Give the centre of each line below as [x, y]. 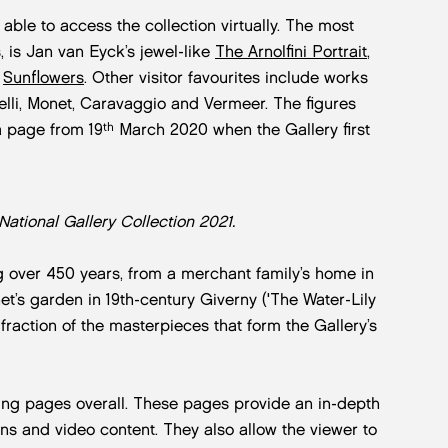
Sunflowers [43, 77]
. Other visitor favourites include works [226, 77]
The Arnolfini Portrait [291, 51]
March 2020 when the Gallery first [242, 129]
